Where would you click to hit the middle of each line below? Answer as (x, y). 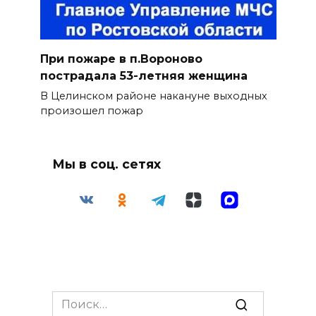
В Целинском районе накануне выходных (153, 96)
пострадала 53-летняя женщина (144, 76)
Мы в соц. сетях (107, 164)
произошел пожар (91, 111)
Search (71, 299)
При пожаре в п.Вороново (121, 59)
